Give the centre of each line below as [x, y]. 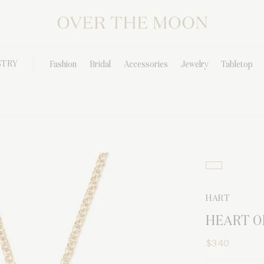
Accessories [146, 64]
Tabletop [237, 64]
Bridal [100, 64]
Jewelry [194, 64]
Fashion [63, 64]
